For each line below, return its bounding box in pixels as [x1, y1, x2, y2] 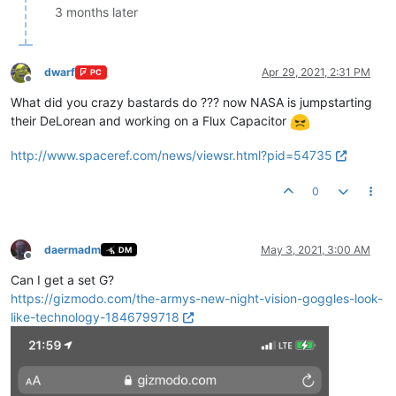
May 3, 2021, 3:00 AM [261, 242, 370, 256]
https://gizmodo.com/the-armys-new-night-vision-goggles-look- [11, 290, 383, 306]
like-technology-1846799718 [11, 308, 179, 324]
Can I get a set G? [11, 271, 114, 287]
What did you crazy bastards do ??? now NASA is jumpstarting [11, 94, 372, 110]
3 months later [55, 4, 138, 19]
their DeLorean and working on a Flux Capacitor [11, 112, 290, 128]
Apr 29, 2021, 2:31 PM [262, 65, 370, 79]
